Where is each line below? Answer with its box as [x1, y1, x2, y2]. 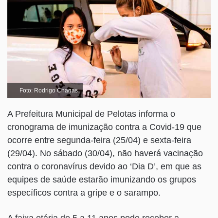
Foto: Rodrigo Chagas [18, 87, 78, 94]
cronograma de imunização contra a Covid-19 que [7, 122, 201, 132]
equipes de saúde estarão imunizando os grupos [7, 175, 196, 185]
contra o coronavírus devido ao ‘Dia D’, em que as [7, 162, 201, 172]
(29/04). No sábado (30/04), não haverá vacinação [7, 148, 203, 159]
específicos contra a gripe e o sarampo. [7, 188, 161, 198]
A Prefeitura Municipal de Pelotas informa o [7, 109, 175, 119]
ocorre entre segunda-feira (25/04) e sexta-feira [7, 135, 191, 145]
